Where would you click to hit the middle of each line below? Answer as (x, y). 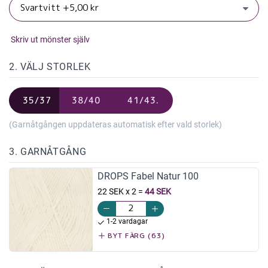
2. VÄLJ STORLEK (50, 67)
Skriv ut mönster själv (49, 40)
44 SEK (158, 192)
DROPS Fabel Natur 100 (148, 176)
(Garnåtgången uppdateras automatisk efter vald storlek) (115, 125)
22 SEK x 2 (117, 192)
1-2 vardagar (126, 222)
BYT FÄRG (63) (135, 236)
